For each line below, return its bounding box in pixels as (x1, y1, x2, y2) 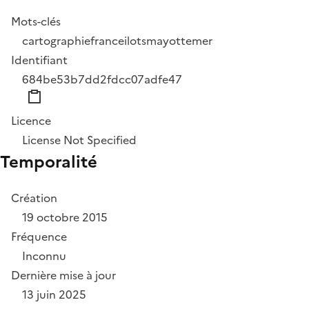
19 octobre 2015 (22, 209, 108, 226)
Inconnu (22, 248, 66, 265)
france (90, 32, 124, 50)
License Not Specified (22, 132, 137, 149)
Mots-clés (11, 13, 61, 30)
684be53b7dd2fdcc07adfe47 (22, 71, 182, 88)
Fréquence (11, 228, 67, 246)
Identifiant (11, 52, 68, 69)
